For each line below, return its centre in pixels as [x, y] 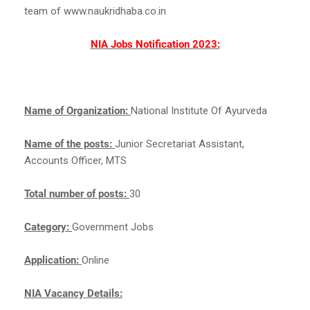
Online [95, 260]
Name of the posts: [70, 144]
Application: [53, 260]
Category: [48, 227]
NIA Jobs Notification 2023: [155, 44]
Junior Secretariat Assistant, [180, 144]
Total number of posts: [77, 193]
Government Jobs [113, 227]
